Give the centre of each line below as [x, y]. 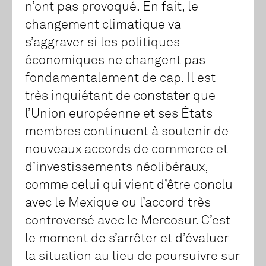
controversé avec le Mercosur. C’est [128, 221]
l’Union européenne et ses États [119, 114]
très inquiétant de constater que [120, 96]
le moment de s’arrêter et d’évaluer [127, 239]
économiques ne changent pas [115, 61]
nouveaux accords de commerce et [126, 150]
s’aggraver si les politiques [102, 43]
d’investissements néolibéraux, [116, 168]
